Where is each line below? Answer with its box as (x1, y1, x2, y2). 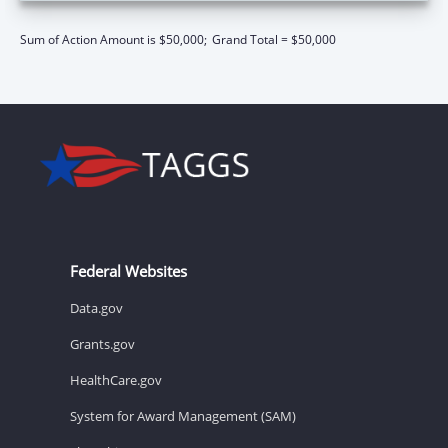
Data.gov (70, 298, 123, 317)
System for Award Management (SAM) (70, 406, 296, 425)
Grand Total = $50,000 (212, 30, 336, 48)
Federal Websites (70, 260, 187, 281)
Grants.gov (70, 334, 135, 353)
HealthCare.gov (70, 370, 162, 389)
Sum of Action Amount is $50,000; (20, 30, 207, 48)
